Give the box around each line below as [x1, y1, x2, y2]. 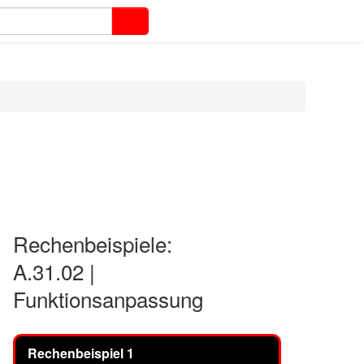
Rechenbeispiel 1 [28, 344, 134, 362]
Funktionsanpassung [13, 284, 203, 314]
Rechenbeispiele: [13, 228, 172, 258]
